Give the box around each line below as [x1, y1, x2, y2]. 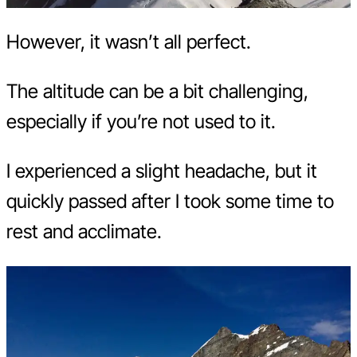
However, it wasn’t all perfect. [6, 29, 251, 53]
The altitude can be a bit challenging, [6, 79, 308, 103]
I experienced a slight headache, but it [6, 159, 317, 182]
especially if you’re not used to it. [6, 109, 276, 133]
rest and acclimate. [6, 219, 162, 243]
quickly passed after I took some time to [6, 189, 334, 213]
